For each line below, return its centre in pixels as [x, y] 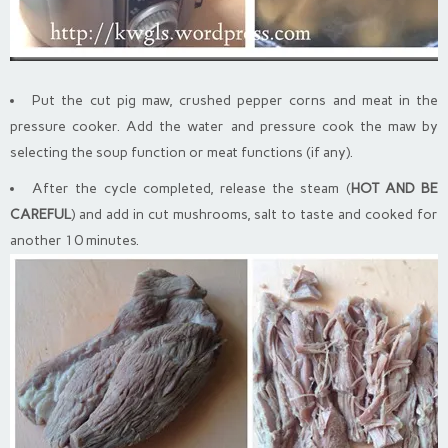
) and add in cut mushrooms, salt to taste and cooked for [254, 215]
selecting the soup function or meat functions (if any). [181, 153]
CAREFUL [40, 215]
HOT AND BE [394, 189]
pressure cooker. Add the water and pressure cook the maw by [224, 127]
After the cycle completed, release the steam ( [191, 189]
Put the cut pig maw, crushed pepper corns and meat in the [235, 101]
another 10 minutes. [74, 241]
